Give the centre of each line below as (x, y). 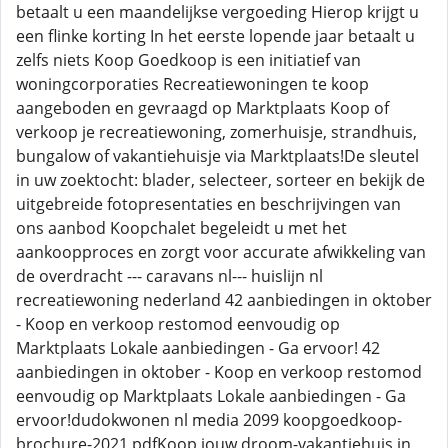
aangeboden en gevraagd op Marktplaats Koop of (202, 108)
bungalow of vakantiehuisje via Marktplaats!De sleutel (217, 156)
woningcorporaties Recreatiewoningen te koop (192, 84)
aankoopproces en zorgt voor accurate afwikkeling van (221, 252)
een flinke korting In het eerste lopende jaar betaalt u (215, 36)
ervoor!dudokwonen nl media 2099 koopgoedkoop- (209, 420)
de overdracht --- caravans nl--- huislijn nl (169, 276)
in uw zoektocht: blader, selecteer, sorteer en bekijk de (220, 180)
